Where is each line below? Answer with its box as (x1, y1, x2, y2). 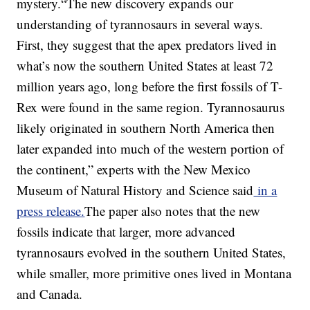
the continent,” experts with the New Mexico (17, 161, 251, 179)
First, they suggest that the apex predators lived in (17, 36, 277, 54)
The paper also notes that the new (84, 202, 261, 220)
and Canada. (17, 285, 83, 303)
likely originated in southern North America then (17, 119, 275, 137)
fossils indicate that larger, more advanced (17, 223, 236, 241)
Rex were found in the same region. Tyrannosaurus (17, 98, 285, 116)
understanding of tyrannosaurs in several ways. (17, 15, 264, 33)
